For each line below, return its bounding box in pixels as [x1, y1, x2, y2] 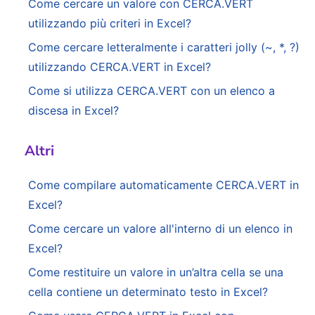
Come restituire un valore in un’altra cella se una [28, 265, 283, 280]
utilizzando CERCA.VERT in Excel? [28, 60, 211, 75]
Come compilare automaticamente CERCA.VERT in [28, 178, 299, 193]
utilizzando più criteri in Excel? [28, 16, 191, 31]
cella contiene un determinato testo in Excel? [28, 285, 268, 300]
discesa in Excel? [28, 103, 119, 118]
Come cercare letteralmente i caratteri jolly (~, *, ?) [28, 40, 300, 55]
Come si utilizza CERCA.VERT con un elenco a [28, 84, 275, 98]
